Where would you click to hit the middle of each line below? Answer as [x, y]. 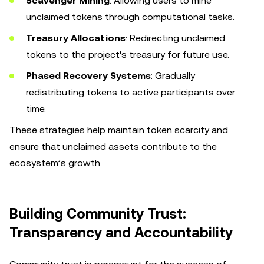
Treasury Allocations [76, 38]
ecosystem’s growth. [56, 163]
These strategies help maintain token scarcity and [119, 130]
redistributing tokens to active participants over [131, 92]
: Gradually [173, 76]
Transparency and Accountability [121, 233]
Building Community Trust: [98, 214]
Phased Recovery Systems [88, 76]
